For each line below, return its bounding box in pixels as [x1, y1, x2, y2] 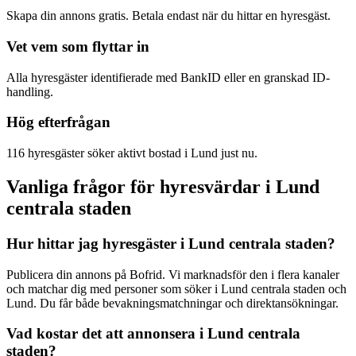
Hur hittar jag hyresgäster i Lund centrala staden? [6, 234, 335, 252]
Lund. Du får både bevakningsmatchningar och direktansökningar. [6, 296, 339, 310]
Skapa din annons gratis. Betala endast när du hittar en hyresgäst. [6, 9, 331, 23]
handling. [6, 84, 53, 99]
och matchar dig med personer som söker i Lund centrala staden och [6, 281, 346, 296]
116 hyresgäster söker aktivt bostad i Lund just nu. [6, 146, 257, 161]
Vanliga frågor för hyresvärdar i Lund [6, 176, 319, 197]
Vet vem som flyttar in [6, 37, 149, 55]
